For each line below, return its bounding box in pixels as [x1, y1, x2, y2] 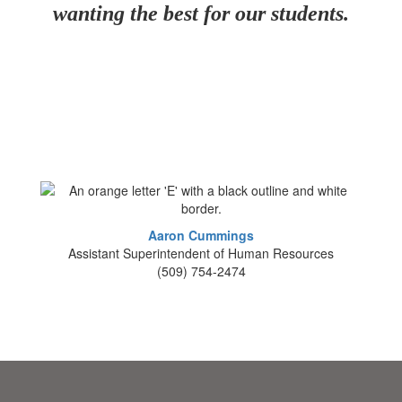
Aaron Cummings [148, 226, 254, 244]
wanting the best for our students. [53, 2, 349, 25]
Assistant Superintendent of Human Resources [68, 244, 334, 262]
